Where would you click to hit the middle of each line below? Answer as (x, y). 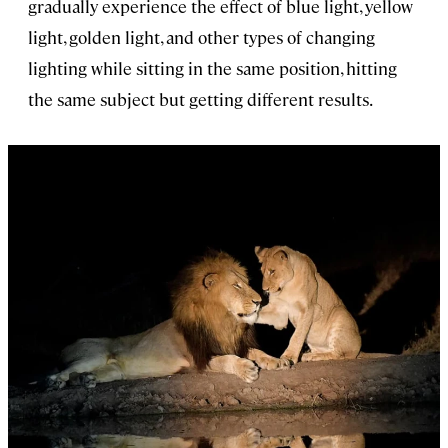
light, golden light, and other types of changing (201, 37)
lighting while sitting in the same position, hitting (212, 68)
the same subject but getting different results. (200, 99)
